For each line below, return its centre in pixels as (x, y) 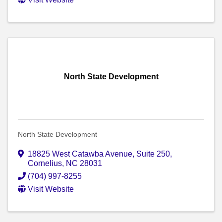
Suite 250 (153, 154)
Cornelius (45, 164)
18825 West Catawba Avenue (80, 154)
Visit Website (51, 189)
